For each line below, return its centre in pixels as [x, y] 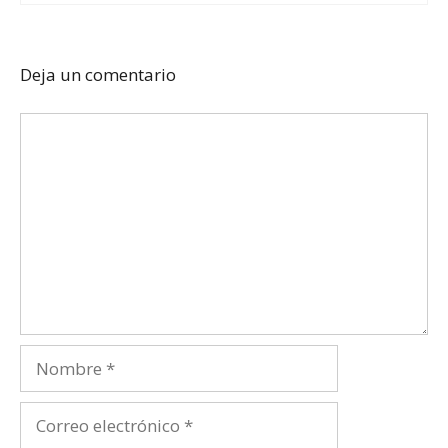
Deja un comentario [98, 74]
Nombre [52, 358]
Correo [45, 415]
